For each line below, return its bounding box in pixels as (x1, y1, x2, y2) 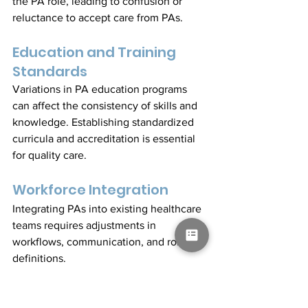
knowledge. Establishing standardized (12, 115, 197, 128)
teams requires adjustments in (12, 219, 159, 231)
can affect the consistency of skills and (12, 99, 200, 111)
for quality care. (12, 148, 87, 161)
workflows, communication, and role (12, 235, 188, 247)
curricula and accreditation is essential (12, 132, 198, 144)
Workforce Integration (12, 179, 168, 199)
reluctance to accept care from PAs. (12, 11, 183, 23)
